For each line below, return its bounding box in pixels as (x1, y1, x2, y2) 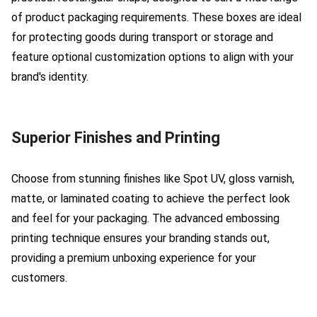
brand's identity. (11, 69, 88, 83)
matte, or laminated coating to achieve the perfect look (11, 191, 290, 205)
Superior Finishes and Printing (11, 128, 220, 146)
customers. (11, 270, 67, 284)
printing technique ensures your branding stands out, (11, 231, 270, 245)
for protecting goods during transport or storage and (11, 30, 273, 44)
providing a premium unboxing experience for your (11, 250, 256, 265)
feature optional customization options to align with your (11, 50, 294, 64)
